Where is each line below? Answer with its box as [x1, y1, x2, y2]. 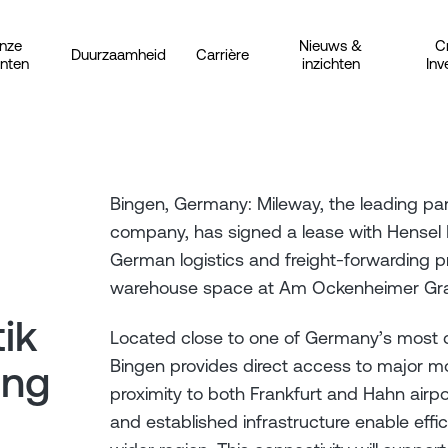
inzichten [301, 55, 360, 72]
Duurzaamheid [70, 46, 166, 63]
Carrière [195, 46, 249, 63]
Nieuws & [299, 37, 363, 54]
